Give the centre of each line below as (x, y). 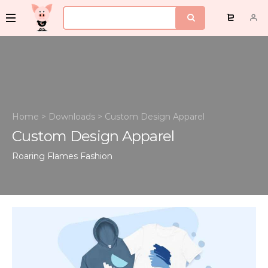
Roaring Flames (45, 156)
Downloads (72, 117)
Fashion (96, 156)
